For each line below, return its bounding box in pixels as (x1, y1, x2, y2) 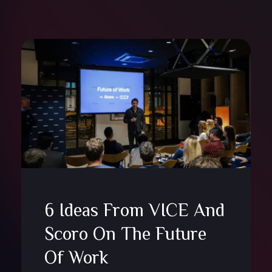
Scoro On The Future (44, 223, 206, 245)
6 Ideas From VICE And (44, 200, 225, 221)
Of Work (44, 247, 109, 268)
